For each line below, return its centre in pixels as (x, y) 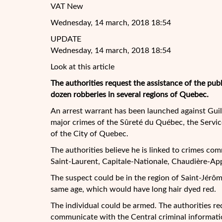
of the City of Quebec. (89, 134)
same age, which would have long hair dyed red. (133, 189)
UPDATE (66, 39)
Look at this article (83, 67)
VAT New (67, 6)
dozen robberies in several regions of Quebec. (130, 95)
